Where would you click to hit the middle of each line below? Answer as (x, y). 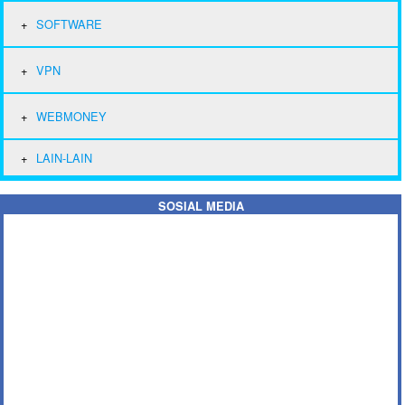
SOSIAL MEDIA (201, 206)
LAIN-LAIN (64, 157)
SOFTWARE (69, 24)
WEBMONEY (71, 116)
